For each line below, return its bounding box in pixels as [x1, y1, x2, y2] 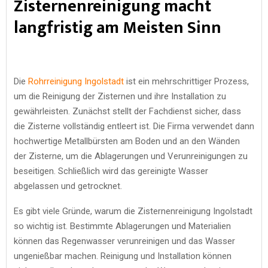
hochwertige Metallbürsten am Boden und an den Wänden [14, 135, 240, 147]
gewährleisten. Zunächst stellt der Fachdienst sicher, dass [14, 105, 241, 117]
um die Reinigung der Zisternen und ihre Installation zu [14, 90, 226, 102]
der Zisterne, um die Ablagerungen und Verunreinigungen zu [14, 150, 248, 162]
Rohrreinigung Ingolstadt [28, 75, 124, 87]
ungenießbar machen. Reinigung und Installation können [14, 250, 232, 261]
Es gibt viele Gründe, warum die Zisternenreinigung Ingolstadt [14, 205, 252, 217]
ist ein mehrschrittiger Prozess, [124, 75, 249, 87]
